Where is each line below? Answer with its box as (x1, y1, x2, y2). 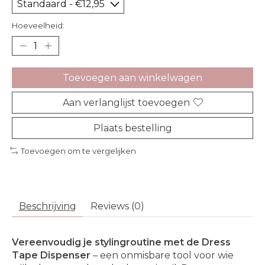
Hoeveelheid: (12, 20, 64, 30)
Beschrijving (19, 201, 76, 212)
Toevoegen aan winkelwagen (63, 72, 202, 83)
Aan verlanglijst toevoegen (62, 96, 190, 108)
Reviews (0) (91, 201, 144, 212)
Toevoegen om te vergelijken (20, 146, 136, 156)
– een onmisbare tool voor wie (91, 250, 234, 261)
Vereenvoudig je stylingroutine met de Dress (12, 237, 231, 248)
